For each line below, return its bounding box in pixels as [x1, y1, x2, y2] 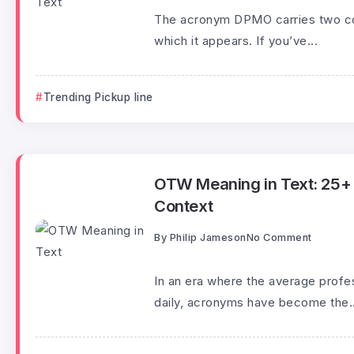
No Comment [246, 231, 312, 243]
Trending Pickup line [43, 91, 153, 104]
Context [154, 196, 213, 217]
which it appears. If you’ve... [154, 33, 318, 49]
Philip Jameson [169, 231, 247, 243]
